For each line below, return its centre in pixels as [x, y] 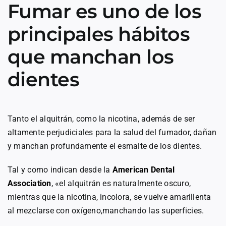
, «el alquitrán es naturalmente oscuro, [121, 184]
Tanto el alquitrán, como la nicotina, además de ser [101, 119]
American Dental [144, 170]
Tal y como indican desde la [60, 170]
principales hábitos [99, 34]
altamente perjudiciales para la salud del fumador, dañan [112, 133]
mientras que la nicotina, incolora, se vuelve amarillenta [109, 197]
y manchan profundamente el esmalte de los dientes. [105, 146]
